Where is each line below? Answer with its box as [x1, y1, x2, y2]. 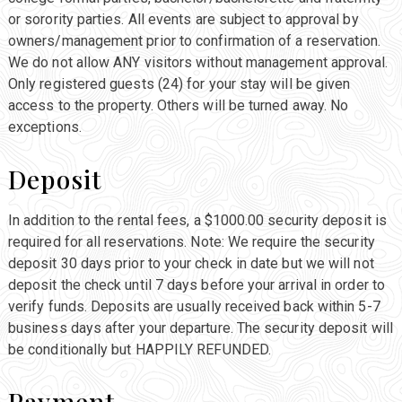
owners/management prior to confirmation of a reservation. [7, 31, 381, 49]
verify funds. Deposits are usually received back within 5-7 [7, 297, 380, 315]
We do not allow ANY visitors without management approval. [7, 53, 389, 71]
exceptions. [7, 118, 82, 135]
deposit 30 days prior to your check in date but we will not [7, 254, 374, 272]
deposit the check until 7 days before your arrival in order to [7, 275, 385, 293]
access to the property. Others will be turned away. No [7, 96, 349, 114]
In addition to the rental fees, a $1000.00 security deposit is [7, 211, 387, 229]
